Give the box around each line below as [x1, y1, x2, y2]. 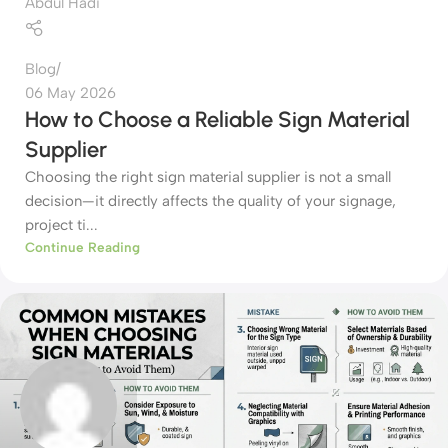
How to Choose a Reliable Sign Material [25, 105, 410, 133]
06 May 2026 [25, 83, 116, 102]
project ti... [25, 215, 98, 234]
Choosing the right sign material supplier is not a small [25, 167, 391, 186]
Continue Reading [25, 238, 140, 255]
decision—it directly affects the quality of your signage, [25, 191, 396, 210]
